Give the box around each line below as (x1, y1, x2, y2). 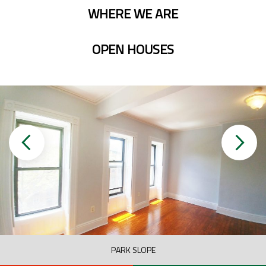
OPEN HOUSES (92, 39, 174, 60)
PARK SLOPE (110, 243, 156, 256)
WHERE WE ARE (88, 4, 178, 24)
